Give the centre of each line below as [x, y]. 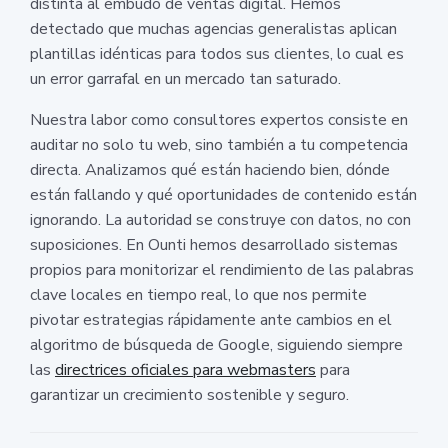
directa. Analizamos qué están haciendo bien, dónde [210, 169]
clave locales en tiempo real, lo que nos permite [198, 294]
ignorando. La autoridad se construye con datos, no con [220, 219]
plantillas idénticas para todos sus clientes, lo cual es [217, 53]
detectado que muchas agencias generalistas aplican [213, 28]
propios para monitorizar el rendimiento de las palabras [222, 269]
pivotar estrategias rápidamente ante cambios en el [211, 319]
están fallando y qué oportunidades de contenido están [223, 194]
